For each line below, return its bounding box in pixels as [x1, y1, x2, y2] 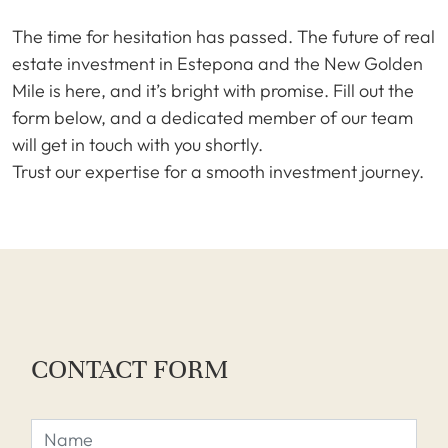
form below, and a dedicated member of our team [12, 105, 413, 129]
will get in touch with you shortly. [12, 132, 263, 156]
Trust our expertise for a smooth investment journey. [12, 159, 424, 183]
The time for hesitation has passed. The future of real [12, 24, 435, 48]
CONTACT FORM [30, 352, 229, 386]
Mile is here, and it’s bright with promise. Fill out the [12, 78, 414, 102]
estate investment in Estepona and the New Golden [12, 51, 423, 75]
